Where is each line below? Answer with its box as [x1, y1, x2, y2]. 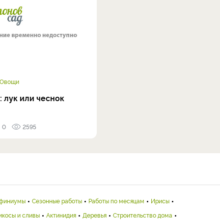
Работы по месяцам [88, 196, 144, 205]
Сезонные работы [32, 196, 82, 205]
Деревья [82, 211, 107, 219]
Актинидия [46, 211, 76, 219]
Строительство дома [113, 211, 172, 219]
